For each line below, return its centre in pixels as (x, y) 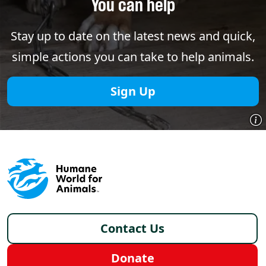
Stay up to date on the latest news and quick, (133, 36)
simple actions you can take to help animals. (133, 57)
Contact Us (133, 229)
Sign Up (133, 91)
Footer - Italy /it (67, 209)
